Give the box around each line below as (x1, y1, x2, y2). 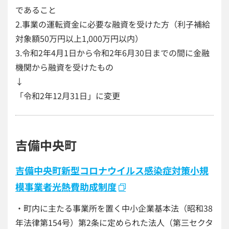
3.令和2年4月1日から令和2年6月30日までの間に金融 (15, 47, 210, 59)
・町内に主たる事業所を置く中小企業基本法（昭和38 (15, 202, 213, 214)
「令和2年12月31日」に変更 (15, 89, 120, 102)
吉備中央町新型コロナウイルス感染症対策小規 (15, 164, 209, 177)
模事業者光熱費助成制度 (15, 180, 117, 193)
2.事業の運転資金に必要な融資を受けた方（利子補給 (15, 18, 210, 30)
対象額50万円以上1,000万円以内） (15, 32, 143, 44)
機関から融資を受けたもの (15, 61, 113, 73)
